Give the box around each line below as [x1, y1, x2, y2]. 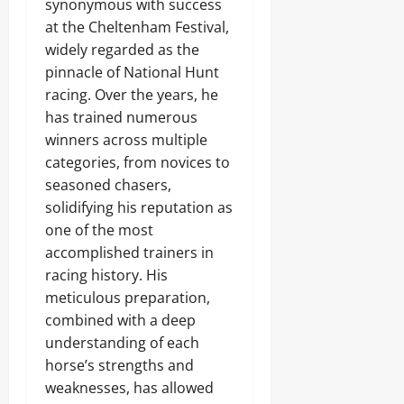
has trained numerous [45, 107, 197, 127]
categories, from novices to [45, 152, 230, 172]
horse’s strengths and [45, 355, 194, 375]
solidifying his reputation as [45, 197, 233, 217]
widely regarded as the [45, 40, 199, 60]
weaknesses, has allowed [45, 378, 214, 398]
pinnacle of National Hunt [45, 62, 219, 82]
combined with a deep [45, 310, 196, 330]
